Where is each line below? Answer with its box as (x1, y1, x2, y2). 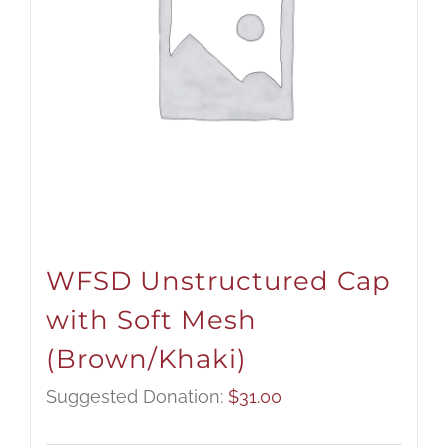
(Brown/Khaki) (46, 343, 247, 376)
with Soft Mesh (46, 304, 257, 337)
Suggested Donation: (46, 386, 228, 408)
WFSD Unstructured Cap (46, 265, 391, 298)
